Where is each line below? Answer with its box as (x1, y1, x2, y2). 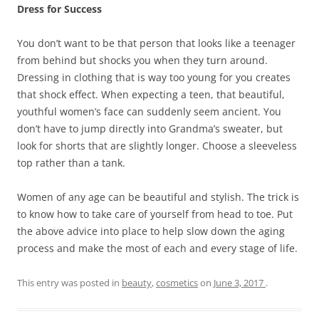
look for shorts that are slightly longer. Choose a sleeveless (17, 139, 297, 153)
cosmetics (156, 276, 198, 290)
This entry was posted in (17, 276, 122, 290)
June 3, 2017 (214, 276, 263, 290)
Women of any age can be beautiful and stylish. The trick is (17, 190, 299, 204)
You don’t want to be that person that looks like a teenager (17, 36, 296, 51)
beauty (122, 276, 152, 290)
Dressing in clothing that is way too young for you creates (17, 70, 291, 85)
